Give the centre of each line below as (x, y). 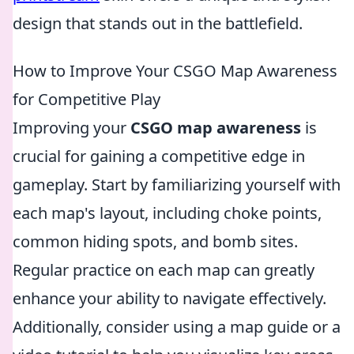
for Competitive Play (87, 99)
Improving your (72, 128)
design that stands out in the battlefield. (158, 23)
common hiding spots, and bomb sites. (155, 241)
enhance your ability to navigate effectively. (169, 298)
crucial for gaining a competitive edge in (159, 156)
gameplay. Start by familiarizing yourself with (177, 185)
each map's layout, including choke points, (167, 213)
